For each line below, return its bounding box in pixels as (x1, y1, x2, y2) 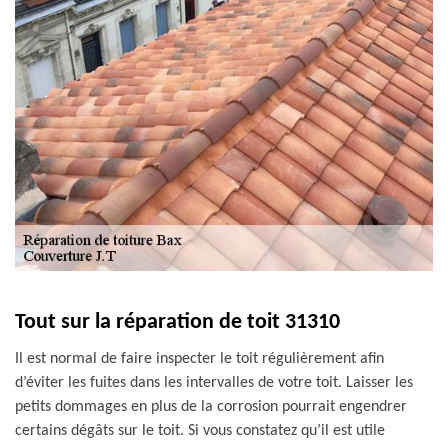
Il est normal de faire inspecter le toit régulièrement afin (15, 351, 384, 367)
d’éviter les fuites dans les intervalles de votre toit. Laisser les (15, 375, 413, 391)
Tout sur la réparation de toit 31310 (15, 311, 340, 334)
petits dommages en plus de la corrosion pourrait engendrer (15, 399, 407, 415)
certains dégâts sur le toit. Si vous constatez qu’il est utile (15, 423, 385, 439)
